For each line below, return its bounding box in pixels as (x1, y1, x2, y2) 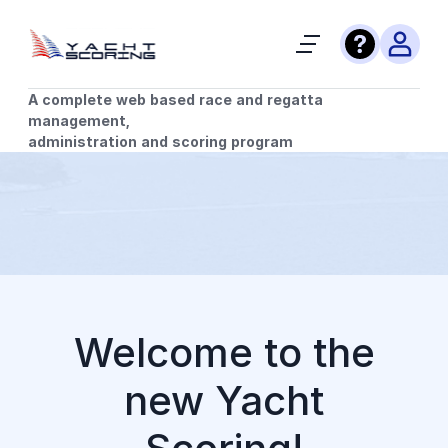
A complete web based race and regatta (28, 91, 323, 108)
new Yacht (124, 376, 324, 425)
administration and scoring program (28, 133, 293, 150)
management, (28, 112, 130, 129)
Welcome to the (73, 328, 375, 377)
